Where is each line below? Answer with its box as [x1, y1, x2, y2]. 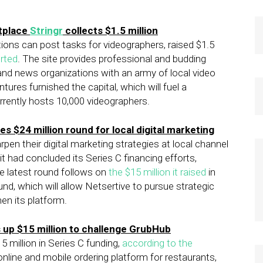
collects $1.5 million [63, 25, 158, 36]
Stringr [30, 25, 63, 36]
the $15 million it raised [109, 166, 206, 178]
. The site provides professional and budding [18, 53, 206, 65]
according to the [122, 237, 193, 249]
